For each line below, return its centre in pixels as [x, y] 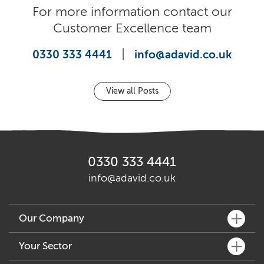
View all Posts [132, 91]
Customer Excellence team [132, 28]
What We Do [43, 241]
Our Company [52, 218]
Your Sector [45, 246]
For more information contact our [132, 12]
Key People [41, 258]
